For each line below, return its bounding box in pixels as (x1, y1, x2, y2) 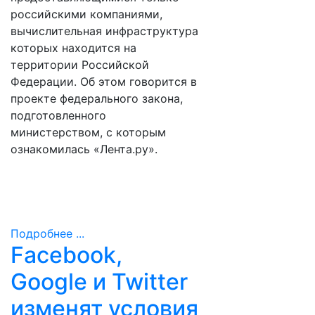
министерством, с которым (11, 125, 166, 139)
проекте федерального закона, (11, 91, 183, 105)
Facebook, (11, 241, 122, 269)
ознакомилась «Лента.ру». (11, 142, 157, 156)
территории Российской (11, 58, 149, 72)
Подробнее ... (11, 226, 84, 240)
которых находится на (11, 41, 136, 55)
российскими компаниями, (11, 7, 162, 21)
